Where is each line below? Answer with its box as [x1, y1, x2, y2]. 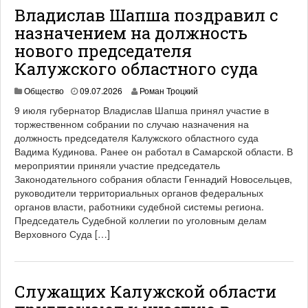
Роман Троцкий [140, 85, 198, 96]
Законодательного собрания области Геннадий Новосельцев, [14, 172, 292, 186]
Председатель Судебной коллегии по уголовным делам [14, 213, 267, 227]
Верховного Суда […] [14, 227, 110, 241]
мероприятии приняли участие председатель [14, 158, 220, 172]
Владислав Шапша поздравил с [14, 4, 278, 26]
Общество [24, 85, 64, 96]
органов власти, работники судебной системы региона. [14, 199, 264, 213]
